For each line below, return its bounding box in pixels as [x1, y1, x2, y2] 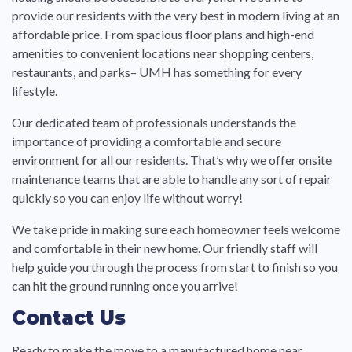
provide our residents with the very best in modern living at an [12, 7, 339, 23]
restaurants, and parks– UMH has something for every [12, 64, 302, 79]
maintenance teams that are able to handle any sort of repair [12, 170, 332, 186]
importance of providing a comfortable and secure [12, 133, 281, 148]
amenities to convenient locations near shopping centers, [12, 45, 313, 60]
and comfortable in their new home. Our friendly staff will [12, 240, 317, 255]
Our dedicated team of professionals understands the [12, 114, 296, 130]
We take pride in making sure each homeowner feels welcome [12, 222, 340, 236]
